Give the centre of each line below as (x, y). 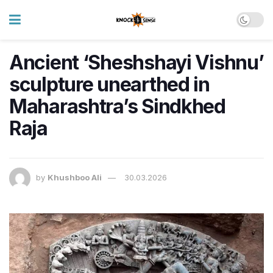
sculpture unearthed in (109, 84)
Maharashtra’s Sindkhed (117, 106)
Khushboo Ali (75, 178)
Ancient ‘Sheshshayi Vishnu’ (136, 62)
